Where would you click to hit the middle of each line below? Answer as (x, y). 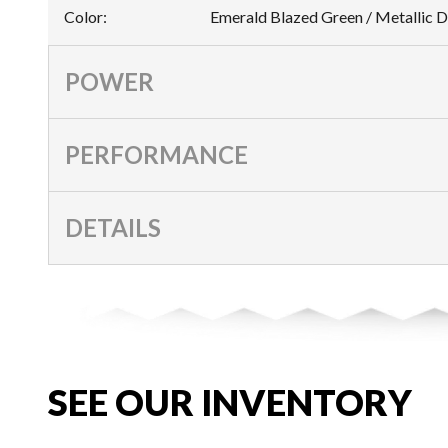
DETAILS (113, 227)
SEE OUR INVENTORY (230, 402)
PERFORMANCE (156, 154)
